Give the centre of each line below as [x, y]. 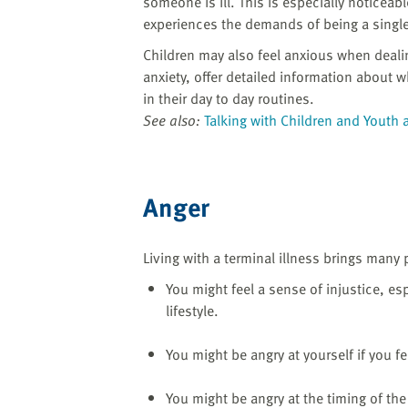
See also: [172, 120]
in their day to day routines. [229, 98]
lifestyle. [192, 310]
